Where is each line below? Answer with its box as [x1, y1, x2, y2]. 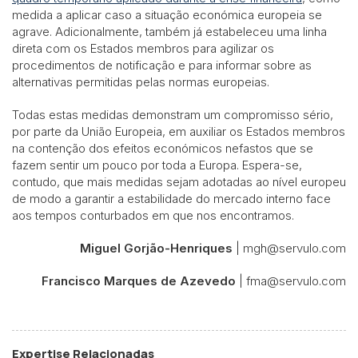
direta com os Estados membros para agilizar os [12, 40, 274, 56]
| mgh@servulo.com [233, 240, 346, 256]
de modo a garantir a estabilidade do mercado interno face [12, 190, 331, 206]
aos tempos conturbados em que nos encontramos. [12, 207, 294, 223]
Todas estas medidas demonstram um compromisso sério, [12, 106, 333, 122]
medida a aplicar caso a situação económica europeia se [12, 6, 322, 22]
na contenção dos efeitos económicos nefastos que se [12, 140, 313, 156]
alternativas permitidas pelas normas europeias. [12, 74, 269, 89]
